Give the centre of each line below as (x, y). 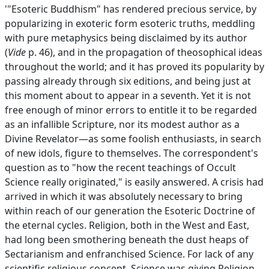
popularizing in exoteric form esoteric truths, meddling (130, 23)
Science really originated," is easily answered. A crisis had (134, 182)
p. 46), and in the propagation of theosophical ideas (144, 52)
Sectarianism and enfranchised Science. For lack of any (129, 254)
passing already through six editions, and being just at (128, 81)
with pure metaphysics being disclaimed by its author (126, 38)
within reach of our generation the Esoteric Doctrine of (130, 211)
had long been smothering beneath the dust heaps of (127, 240)
